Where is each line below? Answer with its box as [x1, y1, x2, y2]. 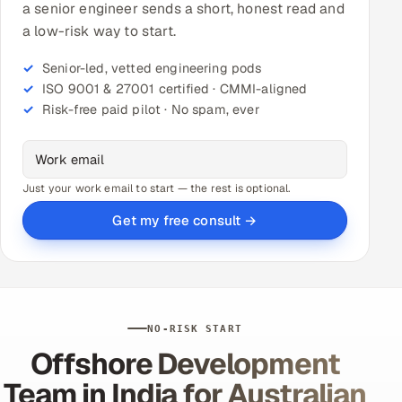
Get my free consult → [112, 211, 258, 229]
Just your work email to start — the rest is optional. [22, 180, 291, 196]
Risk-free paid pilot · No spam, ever [42, 100, 259, 118]
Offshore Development [30, 344, 340, 383]
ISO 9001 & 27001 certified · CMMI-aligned [42, 80, 308, 97]
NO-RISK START [147, 322, 242, 335]
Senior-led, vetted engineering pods [42, 59, 262, 76]
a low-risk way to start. [22, 21, 176, 40]
